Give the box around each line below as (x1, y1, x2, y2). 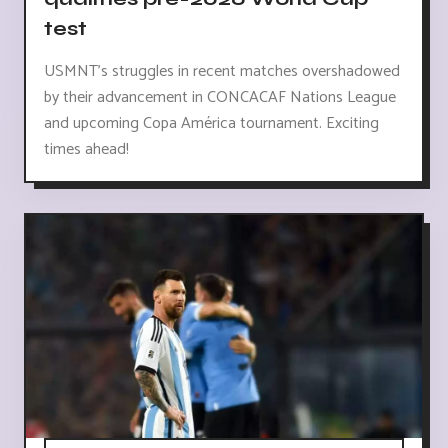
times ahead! (44, 135, 129, 163)
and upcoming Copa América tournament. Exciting (44, 109, 379, 137)
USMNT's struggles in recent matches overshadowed (44, 57, 400, 85)
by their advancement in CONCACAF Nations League (44, 83, 396, 111)
